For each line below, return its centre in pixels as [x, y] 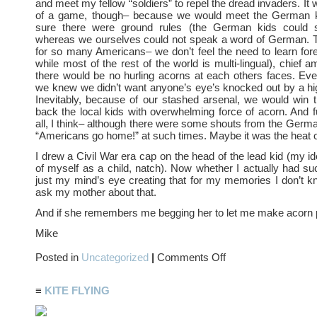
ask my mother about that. [96, 192]
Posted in [58, 257]
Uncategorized [115, 257]
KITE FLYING [77, 290]
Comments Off [191, 257]
